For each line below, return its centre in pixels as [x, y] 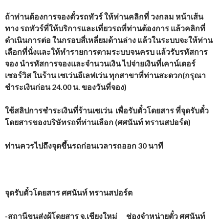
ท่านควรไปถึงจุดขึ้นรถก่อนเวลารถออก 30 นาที [84, 145]
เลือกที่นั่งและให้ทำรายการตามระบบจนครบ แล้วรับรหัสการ [106, 52]
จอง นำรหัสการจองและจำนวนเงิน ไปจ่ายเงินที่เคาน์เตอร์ [100, 63]
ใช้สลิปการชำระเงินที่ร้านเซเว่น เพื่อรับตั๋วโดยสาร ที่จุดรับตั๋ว [107, 110]
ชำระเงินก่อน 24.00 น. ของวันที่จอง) [66, 87]
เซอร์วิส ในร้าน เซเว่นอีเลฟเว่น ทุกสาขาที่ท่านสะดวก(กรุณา [105, 75]
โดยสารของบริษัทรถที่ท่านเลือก [59, 122]
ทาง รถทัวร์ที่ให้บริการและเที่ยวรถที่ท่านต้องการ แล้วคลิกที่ [105, 28]
